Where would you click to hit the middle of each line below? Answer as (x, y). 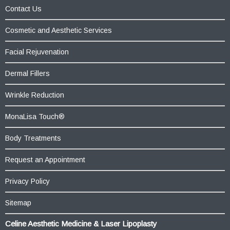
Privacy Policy (27, 181)
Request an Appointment (45, 159)
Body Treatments (33, 138)
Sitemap (18, 203)
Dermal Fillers (27, 73)
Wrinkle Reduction (35, 95)
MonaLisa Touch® (35, 116)
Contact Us (23, 8)
